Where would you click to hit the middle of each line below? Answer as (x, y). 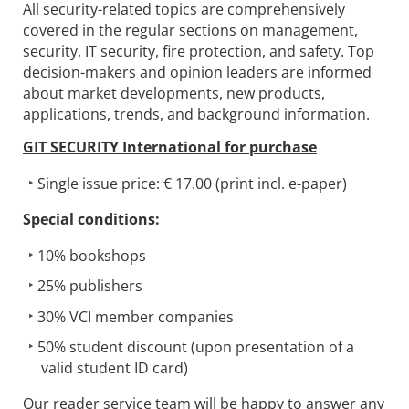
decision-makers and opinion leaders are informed (197, 72)
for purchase (271, 147)
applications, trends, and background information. (196, 114)
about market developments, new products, (174, 93)
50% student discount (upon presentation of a (196, 347)
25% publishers (90, 286)
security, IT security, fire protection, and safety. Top (199, 51)
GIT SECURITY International (122, 147)
